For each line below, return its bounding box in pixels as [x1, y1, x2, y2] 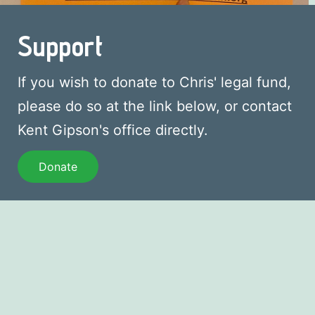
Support [18, 29, 103, 63]
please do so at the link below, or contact [18, 97, 292, 115]
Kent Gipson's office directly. [18, 121, 208, 139]
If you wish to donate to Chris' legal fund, [18, 73, 291, 91]
